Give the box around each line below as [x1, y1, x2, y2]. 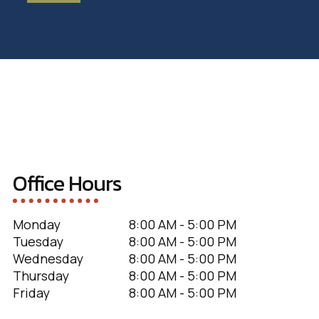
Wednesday [12, 249, 83, 267]
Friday [12, 283, 50, 301]
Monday [12, 215, 61, 233]
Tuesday [12, 232, 63, 250]
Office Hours [12, 167, 122, 199]
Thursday [12, 266, 69, 284]
